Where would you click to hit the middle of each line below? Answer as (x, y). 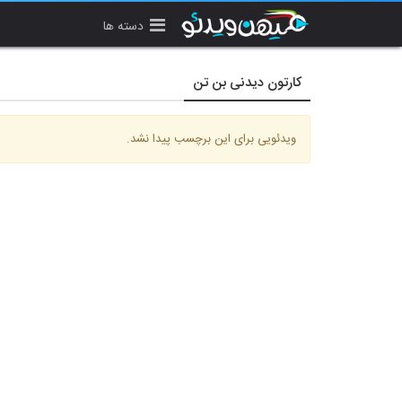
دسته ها (123, 26)
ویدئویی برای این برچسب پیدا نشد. (211, 139)
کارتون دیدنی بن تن (247, 83)
